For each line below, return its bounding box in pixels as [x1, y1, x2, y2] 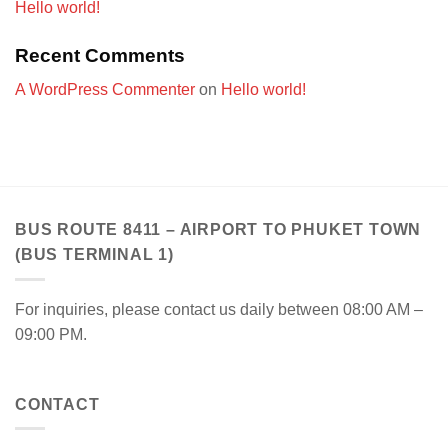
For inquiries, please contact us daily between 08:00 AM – [15, 301, 423, 319]
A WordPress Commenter [15, 81, 195, 99]
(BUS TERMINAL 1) [15, 246, 174, 264]
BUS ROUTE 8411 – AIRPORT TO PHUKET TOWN [15, 221, 422, 239]
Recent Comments [15, 44, 185, 66]
